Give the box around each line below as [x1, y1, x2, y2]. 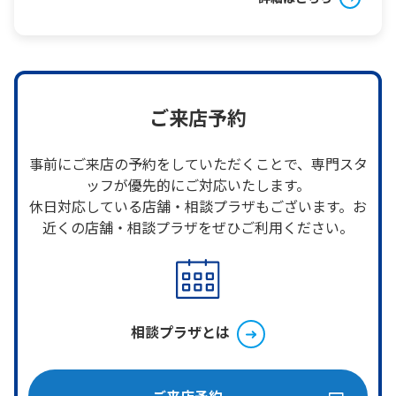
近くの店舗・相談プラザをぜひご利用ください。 [42, 217, 354, 238]
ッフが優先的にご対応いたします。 [86, 174, 310, 195]
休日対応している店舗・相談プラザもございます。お [29, 195, 367, 217]
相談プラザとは [131, 321, 230, 343]
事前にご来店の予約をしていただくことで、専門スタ [28, 153, 368, 174]
